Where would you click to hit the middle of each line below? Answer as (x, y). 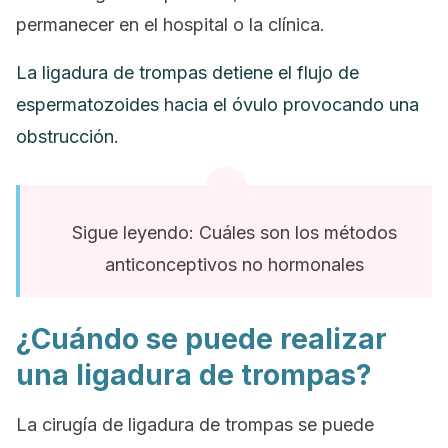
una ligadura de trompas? (194, 375)
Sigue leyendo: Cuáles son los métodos (234, 232)
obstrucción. (67, 136)
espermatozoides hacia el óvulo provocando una (217, 104)
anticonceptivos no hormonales (234, 264)
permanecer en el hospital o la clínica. (170, 24)
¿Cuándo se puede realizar (201, 339)
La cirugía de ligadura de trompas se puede (195, 424)
